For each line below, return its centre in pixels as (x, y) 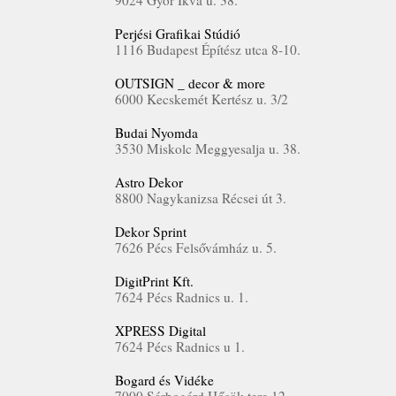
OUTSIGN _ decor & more (190, 83)
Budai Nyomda (156, 133)
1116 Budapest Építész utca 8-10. (208, 49)
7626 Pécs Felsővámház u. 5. (196, 247)
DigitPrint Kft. (154, 281)
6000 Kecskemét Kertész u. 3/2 (202, 99)
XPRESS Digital (160, 331)
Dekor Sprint (151, 232)
